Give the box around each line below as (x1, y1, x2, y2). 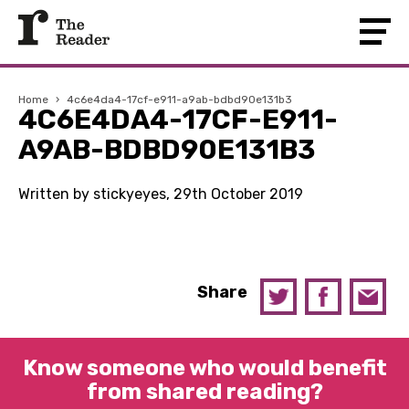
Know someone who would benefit (22, 355, 387, 381)
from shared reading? (86, 379, 323, 404)
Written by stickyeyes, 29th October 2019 (18, 185, 303, 203)
